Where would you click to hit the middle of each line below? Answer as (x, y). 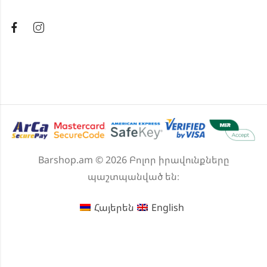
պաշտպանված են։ (133, 176)
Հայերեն (114, 208)
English (168, 208)
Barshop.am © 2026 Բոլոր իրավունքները (133, 159)
